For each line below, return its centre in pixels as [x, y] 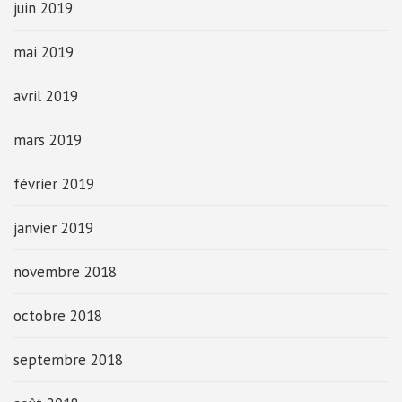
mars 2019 [48, 140]
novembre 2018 [65, 272]
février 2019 [54, 184]
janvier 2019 [53, 228]
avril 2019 [46, 96]
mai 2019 [44, 52]
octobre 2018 [58, 316]
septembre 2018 [68, 360]
